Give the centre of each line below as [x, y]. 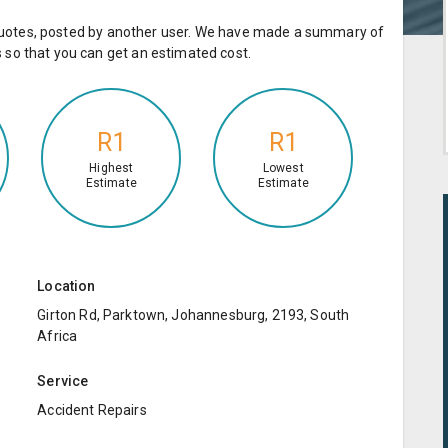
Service [63, 380]
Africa [57, 335]
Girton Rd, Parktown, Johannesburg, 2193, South [193, 314]
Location [66, 285]
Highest [111, 168]
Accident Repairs [92, 409]
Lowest [283, 168]
